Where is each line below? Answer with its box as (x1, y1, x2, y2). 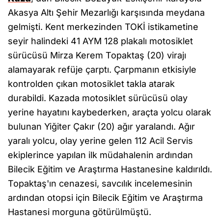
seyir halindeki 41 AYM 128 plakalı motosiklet (8, 36, 193, 46)
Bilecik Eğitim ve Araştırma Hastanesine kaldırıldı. (8, 164, 212, 174)
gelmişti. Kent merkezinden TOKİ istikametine (8, 22, 198, 32)
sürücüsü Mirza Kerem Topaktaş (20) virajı (8, 50, 186, 60)
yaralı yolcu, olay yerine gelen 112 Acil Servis (8, 136, 193, 146)
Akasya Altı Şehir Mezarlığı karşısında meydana (8, 7, 205, 18)
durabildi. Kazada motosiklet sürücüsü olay (8, 93, 188, 103)
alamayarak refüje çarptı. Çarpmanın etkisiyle (8, 64, 196, 75)
